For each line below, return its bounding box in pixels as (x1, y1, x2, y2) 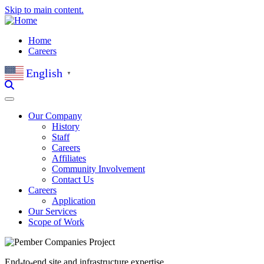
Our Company (28, 111, 82, 121)
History (52, 121, 80, 131)
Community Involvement (52, 164, 145, 174)
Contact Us (52, 174, 94, 184)
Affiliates (52, 153, 86, 163)
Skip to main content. (5, 5, 84, 15)
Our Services (28, 206, 77, 216)
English (26, 66, 62, 80)
